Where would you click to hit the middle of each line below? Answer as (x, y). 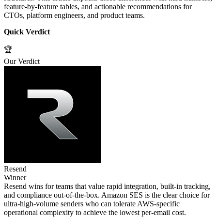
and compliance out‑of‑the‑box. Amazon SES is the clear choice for (107, 195)
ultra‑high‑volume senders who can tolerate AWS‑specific (92, 203)
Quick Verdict (27, 31)
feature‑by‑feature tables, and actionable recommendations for (98, 6)
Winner (15, 177)
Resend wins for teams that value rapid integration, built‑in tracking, (107, 186)
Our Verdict (22, 61)
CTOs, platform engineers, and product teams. (74, 15)
